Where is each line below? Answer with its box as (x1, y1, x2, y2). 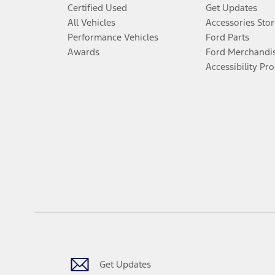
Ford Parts (205, 31, 249, 43)
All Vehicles (67, 16, 115, 28)
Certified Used (67, 1, 127, 14)
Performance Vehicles (67, 31, 158, 43)
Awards (67, 45, 99, 58)
